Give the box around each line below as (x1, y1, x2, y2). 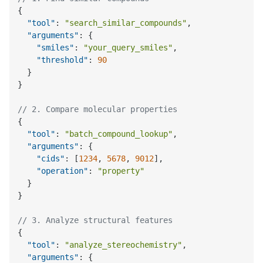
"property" (97, 166, 145, 176)
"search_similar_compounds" (65, 18, 187, 28)
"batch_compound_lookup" (65, 129, 173, 139)
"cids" (36, 154, 65, 164)
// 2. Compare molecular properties (18, 104, 178, 114)
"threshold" (36, 55, 89, 65)
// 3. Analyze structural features (18, 215, 173, 225)
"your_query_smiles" (83, 43, 173, 53)
